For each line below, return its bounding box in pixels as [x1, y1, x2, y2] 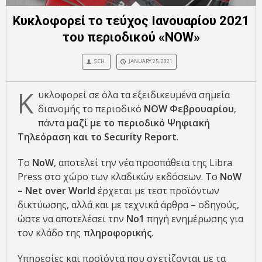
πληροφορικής [83, 226, 151, 240]
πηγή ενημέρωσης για [144, 212, 243, 226]
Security [104, 130, 142, 144]
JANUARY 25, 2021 [128, 57, 173, 65]
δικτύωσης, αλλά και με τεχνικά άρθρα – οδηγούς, [18, 198, 239, 212]
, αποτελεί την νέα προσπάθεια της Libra [54, 156, 232, 170]
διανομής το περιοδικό [38, 102, 144, 116]
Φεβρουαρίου [170, 102, 234, 116]
